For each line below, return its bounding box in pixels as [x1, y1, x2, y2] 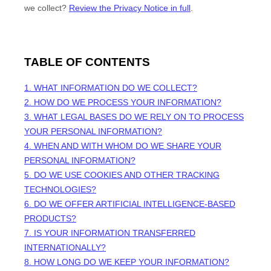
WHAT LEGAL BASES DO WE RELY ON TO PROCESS [34, 111, 244, 122]
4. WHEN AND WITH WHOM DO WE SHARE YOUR [24, 140, 221, 151]
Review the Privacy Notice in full [69, 3, 191, 13]
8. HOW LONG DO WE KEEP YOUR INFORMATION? [24, 256, 229, 267]
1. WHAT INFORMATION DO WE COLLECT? [24, 82, 197, 93]
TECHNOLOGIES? [24, 184, 96, 194]
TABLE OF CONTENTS [24, 56, 150, 69]
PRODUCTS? [24, 213, 76, 223]
